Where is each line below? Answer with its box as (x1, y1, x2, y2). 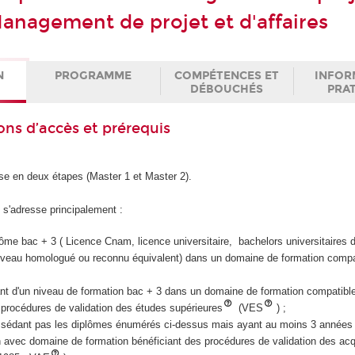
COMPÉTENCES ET (174, 68, 279, 82)
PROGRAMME (55, 68, 132, 82)
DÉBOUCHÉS (189, 82, 263, 96)
